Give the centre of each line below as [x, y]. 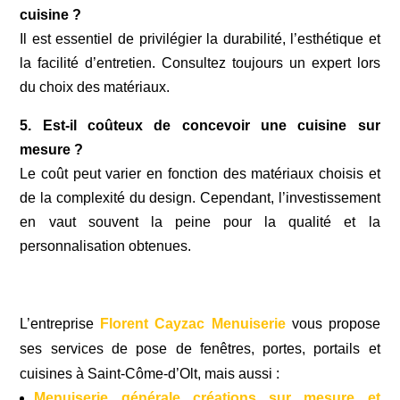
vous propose [336, 323]
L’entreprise [60, 323]
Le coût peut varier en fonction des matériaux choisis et [200, 173]
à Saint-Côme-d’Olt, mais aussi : [178, 373]
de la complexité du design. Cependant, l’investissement [200, 197]
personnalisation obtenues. [106, 246]
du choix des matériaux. [95, 87]
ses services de [78, 348]
